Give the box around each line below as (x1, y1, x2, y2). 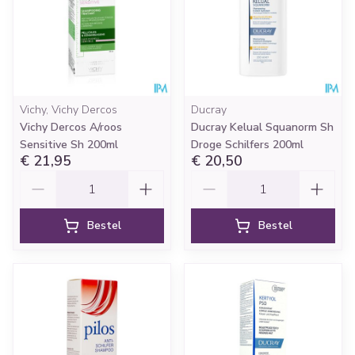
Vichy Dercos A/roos (20, 120, 122, 135)
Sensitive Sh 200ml (20, 137, 118, 152)
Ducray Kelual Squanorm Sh (191, 120, 334, 135)
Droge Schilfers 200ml (191, 137, 303, 152)
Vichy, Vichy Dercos (20, 102, 117, 117)
